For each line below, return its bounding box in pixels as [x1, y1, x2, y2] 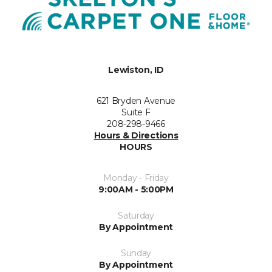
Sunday [120, 248, 152, 259]
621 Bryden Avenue [96, 95, 176, 107]
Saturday [118, 210, 154, 222]
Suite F [121, 107, 151, 118]
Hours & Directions [93, 130, 178, 141]
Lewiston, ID [108, 64, 164, 76]
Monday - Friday [103, 172, 169, 184]
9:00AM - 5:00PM [98, 184, 174, 195]
